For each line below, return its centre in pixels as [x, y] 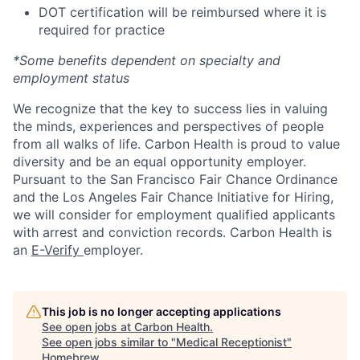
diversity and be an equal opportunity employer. [160, 162]
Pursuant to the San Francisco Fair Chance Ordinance [175, 179]
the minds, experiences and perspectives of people [168, 126]
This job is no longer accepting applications [162, 311]
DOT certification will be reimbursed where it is [182, 12]
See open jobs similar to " [109, 342]
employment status [71, 78]
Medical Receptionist [231, 342]
